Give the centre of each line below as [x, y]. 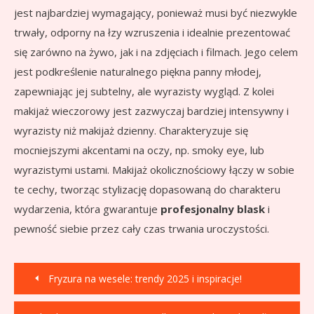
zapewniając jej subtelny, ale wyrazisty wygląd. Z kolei [144, 91]
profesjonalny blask [213, 209]
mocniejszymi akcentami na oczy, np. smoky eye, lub [139, 150]
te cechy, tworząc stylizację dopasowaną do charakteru [147, 190]
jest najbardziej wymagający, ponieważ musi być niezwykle [156, 13]
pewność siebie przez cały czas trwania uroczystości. [142, 229]
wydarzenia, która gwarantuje [87, 209]
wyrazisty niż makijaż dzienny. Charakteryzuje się [131, 131]
